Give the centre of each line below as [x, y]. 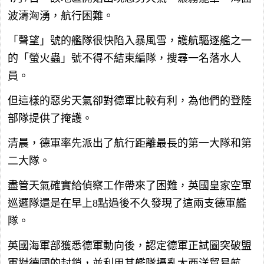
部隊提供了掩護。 [50, 118]
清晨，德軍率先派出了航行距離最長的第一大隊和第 [130, 143]
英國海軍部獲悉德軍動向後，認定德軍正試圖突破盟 [130, 245]
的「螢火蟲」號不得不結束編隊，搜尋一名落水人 [124, 58]
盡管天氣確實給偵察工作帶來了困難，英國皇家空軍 [130, 185]
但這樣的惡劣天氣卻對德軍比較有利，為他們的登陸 [130, 100]
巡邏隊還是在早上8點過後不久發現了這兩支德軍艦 [127, 203]
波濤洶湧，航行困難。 [61, 16]
